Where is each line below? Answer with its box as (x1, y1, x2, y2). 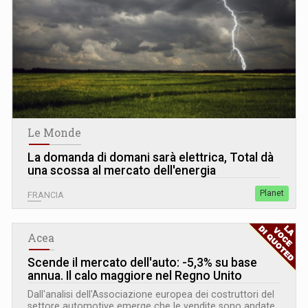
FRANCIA (27, 190, 64, 201)
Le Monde (27, 126, 81, 140)
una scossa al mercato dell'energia (27, 164, 216, 178)
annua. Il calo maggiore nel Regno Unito (27, 269, 242, 283)
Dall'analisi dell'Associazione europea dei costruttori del (27, 289, 274, 300)
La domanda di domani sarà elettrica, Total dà (27, 151, 274, 165)
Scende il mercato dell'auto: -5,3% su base (27, 256, 257, 270)
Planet (260, 188, 284, 199)
